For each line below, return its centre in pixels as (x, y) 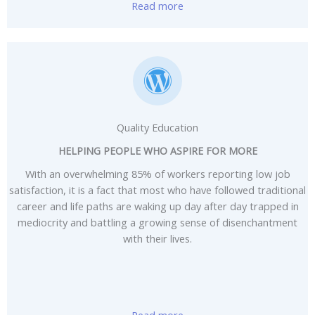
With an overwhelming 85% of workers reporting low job (157, 173)
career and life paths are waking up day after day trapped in (157, 206)
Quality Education (157, 127)
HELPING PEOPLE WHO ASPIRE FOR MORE (157, 150)
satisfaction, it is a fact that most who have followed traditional (157, 189)
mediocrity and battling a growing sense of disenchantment (157, 222)
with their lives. (157, 238)
